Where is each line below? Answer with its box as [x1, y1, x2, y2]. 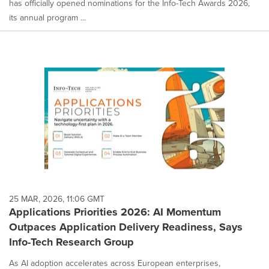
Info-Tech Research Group [9, 234, 134, 250]
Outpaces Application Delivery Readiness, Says [9, 219, 243, 235]
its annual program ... [9, 11, 86, 24]
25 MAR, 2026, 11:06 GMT [9, 193, 104, 205]
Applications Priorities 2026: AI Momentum [9, 204, 221, 220]
